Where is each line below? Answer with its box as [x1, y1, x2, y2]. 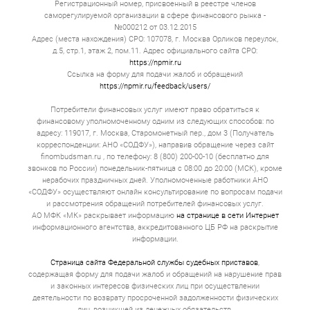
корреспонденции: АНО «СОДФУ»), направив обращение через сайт [36, 140, 274, 149]
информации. [131, 234, 179, 244]
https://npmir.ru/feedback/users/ [100, 81, 210, 91]
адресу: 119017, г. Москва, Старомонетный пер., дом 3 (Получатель [36, 128, 274, 138]
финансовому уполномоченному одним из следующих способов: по [36, 116, 274, 126]
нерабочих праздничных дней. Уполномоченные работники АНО [42, 175, 268, 185]
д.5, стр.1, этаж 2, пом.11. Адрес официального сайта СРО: [53, 46, 257, 55]
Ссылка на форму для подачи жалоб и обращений [67, 69, 243, 79]
